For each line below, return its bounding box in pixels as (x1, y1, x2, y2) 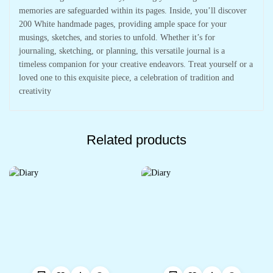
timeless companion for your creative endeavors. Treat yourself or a (19, 59, 253, 69)
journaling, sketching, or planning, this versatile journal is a (19, 46, 225, 55)
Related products (87, 132, 186, 147)
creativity (19, 86, 51, 96)
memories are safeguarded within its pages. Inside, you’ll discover (19, 5, 247, 15)
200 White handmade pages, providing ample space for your (19, 19, 227, 29)
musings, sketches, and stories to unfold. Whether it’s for (19, 32, 215, 42)
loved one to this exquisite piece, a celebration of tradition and (19, 73, 234, 82)
